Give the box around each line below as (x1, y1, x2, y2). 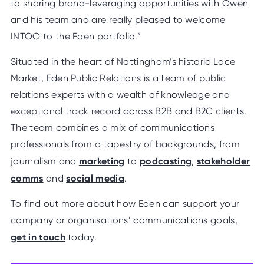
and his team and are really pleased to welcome (11, 14, 226, 25)
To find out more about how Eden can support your (11, 197, 240, 209)
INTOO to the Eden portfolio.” (11, 30, 141, 42)
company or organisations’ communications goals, (11, 214, 238, 226)
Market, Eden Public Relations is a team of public (11, 72, 226, 84)
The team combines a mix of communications (11, 121, 215, 133)
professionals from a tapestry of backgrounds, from (11, 138, 240, 150)
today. (65, 231, 97, 243)
